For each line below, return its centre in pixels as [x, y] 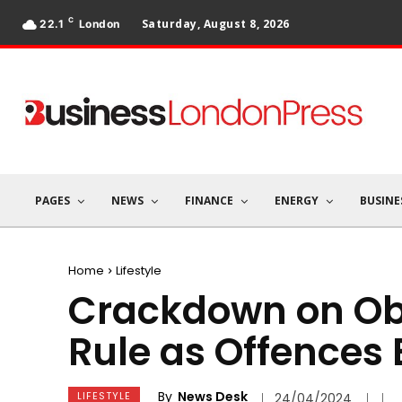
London [99, 24]
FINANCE [209, 201]
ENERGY [297, 201]
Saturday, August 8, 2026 [215, 24]
